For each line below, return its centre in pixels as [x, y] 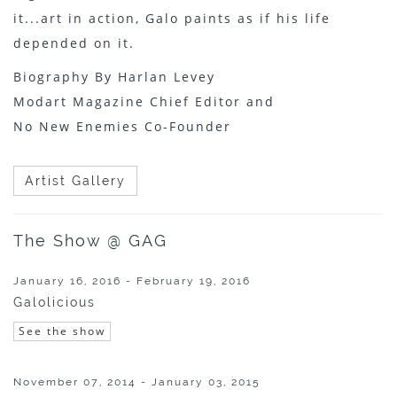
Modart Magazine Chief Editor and [144, 101]
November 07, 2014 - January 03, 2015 [137, 382]
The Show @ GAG [90, 241]
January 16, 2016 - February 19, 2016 [132, 281]
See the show [62, 331]
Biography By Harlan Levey [114, 77]
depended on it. [74, 43]
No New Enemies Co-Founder [122, 126]
